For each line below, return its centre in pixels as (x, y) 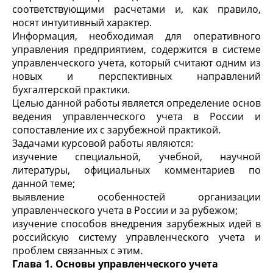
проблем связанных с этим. (77, 250)
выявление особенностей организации (136, 197)
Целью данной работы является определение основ (136, 103)
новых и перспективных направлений (136, 76)
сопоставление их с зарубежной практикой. (116, 130)
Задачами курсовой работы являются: (103, 143)
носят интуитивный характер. (82, 23)
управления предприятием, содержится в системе (136, 49)
